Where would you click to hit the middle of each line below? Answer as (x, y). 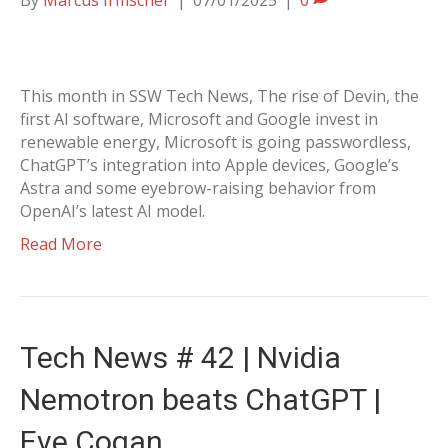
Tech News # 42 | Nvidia (180, 357)
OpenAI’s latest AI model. (112, 211)
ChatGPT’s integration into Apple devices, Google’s (209, 165)
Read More (61, 244)
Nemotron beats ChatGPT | (200, 399)
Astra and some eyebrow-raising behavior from (198, 188)
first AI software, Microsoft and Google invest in (199, 119)
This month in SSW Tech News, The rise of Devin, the (219, 96)
